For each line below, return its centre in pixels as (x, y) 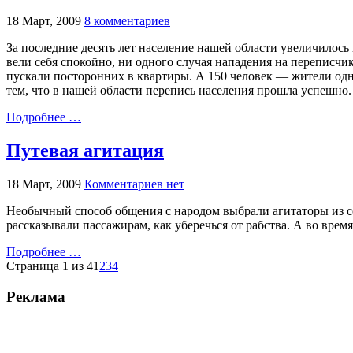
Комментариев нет (134, 184)
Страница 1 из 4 (50, 266)
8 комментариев (127, 21)
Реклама (36, 296)
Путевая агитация (85, 151)
